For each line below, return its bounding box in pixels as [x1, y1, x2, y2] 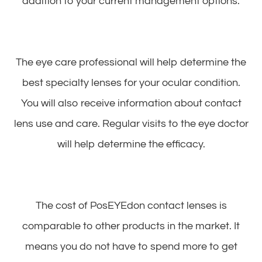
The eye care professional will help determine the [16, 56, 246, 68]
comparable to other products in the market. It [22, 220, 240, 232]
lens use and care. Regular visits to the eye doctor [13, 118, 249, 129]
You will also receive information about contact [20, 97, 242, 109]
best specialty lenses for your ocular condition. [22, 77, 240, 88]
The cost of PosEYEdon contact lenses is [35, 199, 227, 211]
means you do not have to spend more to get [25, 240, 237, 252]
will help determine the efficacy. [57, 138, 205, 150]
